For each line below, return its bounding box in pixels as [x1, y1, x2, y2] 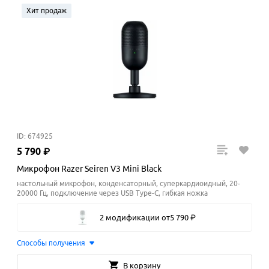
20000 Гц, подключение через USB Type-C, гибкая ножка [17, 189, 208, 198]
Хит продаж [26, 7, 67, 15]
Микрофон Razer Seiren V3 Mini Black [17, 164, 162, 174]
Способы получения [17, 239, 85, 247]
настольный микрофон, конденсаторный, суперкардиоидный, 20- [17, 180, 240, 188]
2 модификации [99, 213, 160, 222]
